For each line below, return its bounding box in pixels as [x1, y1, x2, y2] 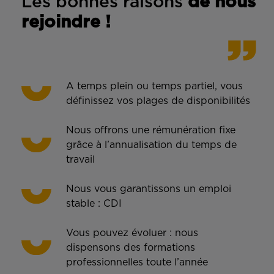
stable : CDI [66, 198, 122, 209]
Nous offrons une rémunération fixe [66, 125, 235, 135]
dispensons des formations [66, 242, 195, 253]
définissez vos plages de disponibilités [66, 95, 250, 106]
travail [66, 154, 95, 165]
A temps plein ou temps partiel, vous [66, 81, 243, 91]
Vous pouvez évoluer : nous [66, 228, 198, 238]
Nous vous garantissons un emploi [66, 183, 231, 194]
